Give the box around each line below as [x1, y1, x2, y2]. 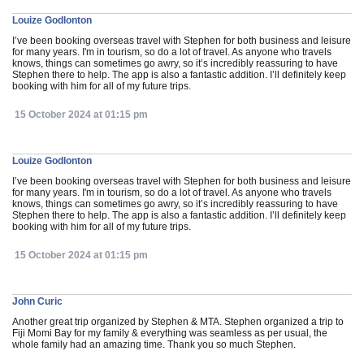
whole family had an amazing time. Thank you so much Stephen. [12, 339, 296, 350]
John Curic [12, 296, 63, 307]
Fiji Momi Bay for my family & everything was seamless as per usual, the [12, 327, 327, 339]
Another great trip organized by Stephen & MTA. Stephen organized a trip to [12, 316, 344, 327]
